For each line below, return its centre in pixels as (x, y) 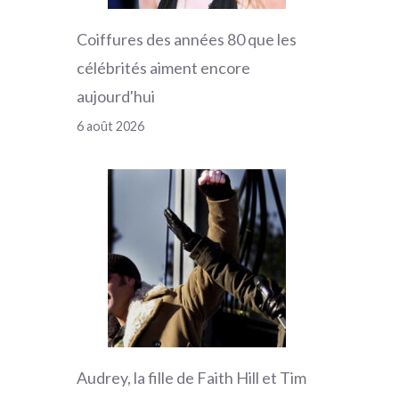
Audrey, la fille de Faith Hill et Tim (191, 378)
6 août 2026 (110, 126)
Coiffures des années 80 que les (187, 40)
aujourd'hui (116, 97)
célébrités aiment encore (163, 68)
